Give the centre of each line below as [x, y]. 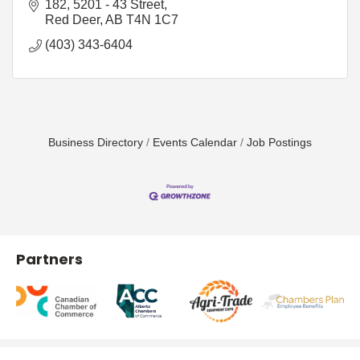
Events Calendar [195, 142]
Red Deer [72, 19]
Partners [49, 260]
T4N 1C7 [152, 19]
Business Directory [96, 142]
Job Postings [279, 142]
